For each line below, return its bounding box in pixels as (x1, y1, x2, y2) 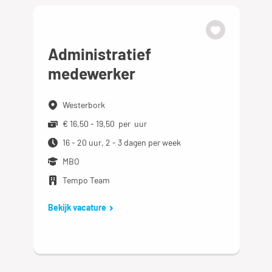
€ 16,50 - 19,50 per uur (63, 118, 148, 129)
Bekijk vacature (48, 202, 107, 212)
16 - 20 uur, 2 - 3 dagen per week (63, 137, 182, 148)
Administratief (48, 44, 152, 63)
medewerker (48, 64, 136, 83)
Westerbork (63, 100, 106, 110)
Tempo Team (63, 175, 110, 185)
